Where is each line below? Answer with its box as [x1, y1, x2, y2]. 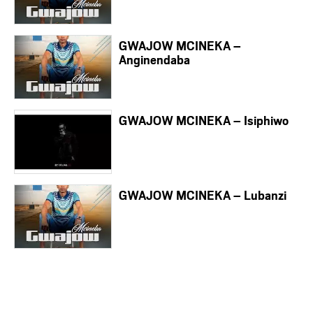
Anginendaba [119, 51, 190, 68]
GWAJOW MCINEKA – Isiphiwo [119, 112, 289, 129]
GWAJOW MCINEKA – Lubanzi [119, 187, 286, 204]
